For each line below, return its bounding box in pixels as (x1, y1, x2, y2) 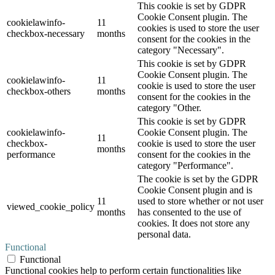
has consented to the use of (137, 207, 241, 218)
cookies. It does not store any (137, 218, 250, 229)
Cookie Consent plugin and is (137, 185, 252, 196)
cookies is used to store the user (137, 23, 259, 34)
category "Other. (137, 103, 201, 114)
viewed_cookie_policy (7, 201, 95, 212)
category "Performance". (137, 160, 233, 171)
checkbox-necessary (7, 28, 85, 39)
